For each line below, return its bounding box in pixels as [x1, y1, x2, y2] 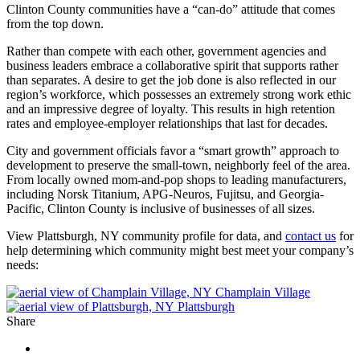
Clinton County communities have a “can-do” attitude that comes [6, 2, 335, 16]
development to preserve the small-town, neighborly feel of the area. [6, 157, 350, 172]
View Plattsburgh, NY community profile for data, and [6, 228, 285, 243]
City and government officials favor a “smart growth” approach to [6, 143, 339, 157]
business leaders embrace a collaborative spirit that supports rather [6, 58, 338, 72]
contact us [285, 228, 336, 243]
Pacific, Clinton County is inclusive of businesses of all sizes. [6, 201, 318, 215]
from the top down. [6, 16, 107, 31]
